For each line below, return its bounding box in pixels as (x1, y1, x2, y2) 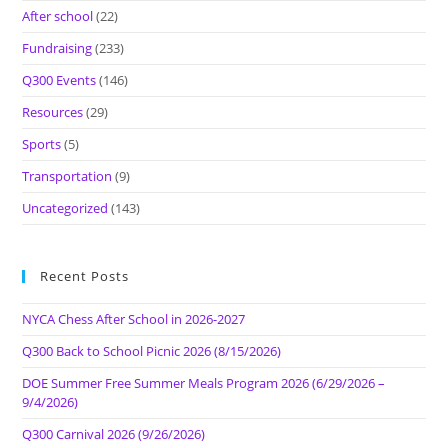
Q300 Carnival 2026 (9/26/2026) (22, 425, 206, 444)
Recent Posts (40, 267, 130, 286)
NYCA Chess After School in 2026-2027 (22, 310, 246, 329)
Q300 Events (22, 71, 97, 90)
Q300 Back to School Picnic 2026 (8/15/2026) (22, 342, 282, 361)
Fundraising (22, 39, 93, 58)
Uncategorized (22, 199, 109, 218)
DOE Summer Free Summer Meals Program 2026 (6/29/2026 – (22, 374, 386, 393)
